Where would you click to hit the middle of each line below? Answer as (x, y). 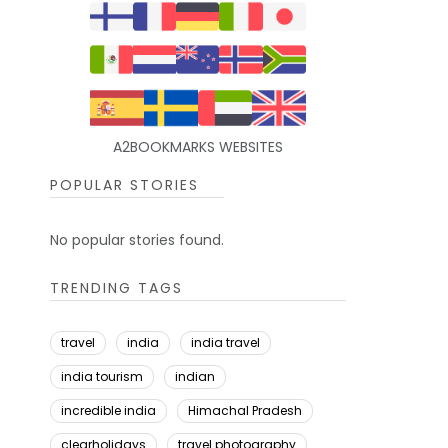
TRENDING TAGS (116, 288)
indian (194, 377)
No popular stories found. (136, 240)
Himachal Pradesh (244, 411)
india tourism (101, 377)
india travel (225, 343)
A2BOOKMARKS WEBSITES (197, 147)
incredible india (108, 411)
